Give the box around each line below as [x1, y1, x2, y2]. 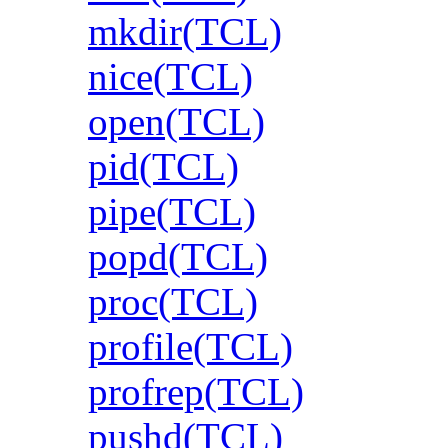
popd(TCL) [88, 234, 268, 278]
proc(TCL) [88, 279, 258, 323]
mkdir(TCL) [88, 9, 282, 53]
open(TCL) [88, 99, 265, 143]
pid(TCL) [88, 144, 239, 188]
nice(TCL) [88, 54, 253, 98]
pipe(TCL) [88, 189, 256, 233]
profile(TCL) [88, 324, 293, 368]
